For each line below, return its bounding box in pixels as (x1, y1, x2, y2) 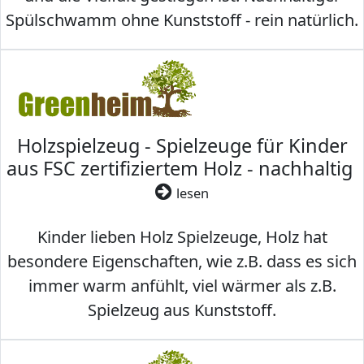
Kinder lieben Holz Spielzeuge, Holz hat (37, 226, 327, 249)
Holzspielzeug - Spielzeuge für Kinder (16, 132, 348, 159)
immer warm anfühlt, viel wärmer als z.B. (28, 275, 336, 297)
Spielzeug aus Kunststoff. (88, 299, 276, 322)
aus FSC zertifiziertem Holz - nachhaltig (6, 155, 357, 182)
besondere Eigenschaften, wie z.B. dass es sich (7, 250, 357, 273)
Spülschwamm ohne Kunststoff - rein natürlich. (6, 9, 358, 32)
